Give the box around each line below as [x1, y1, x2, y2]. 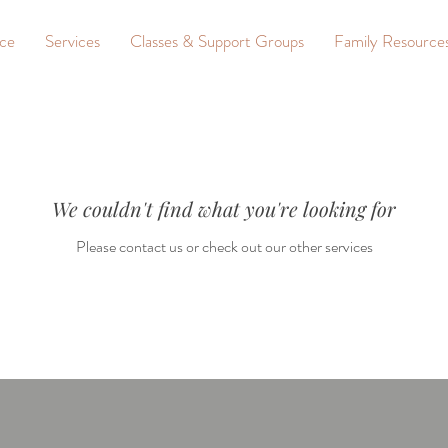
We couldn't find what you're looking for [52, 195, 396, 222]
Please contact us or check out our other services [75, 235, 373, 258]
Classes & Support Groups [130, 29, 304, 53]
